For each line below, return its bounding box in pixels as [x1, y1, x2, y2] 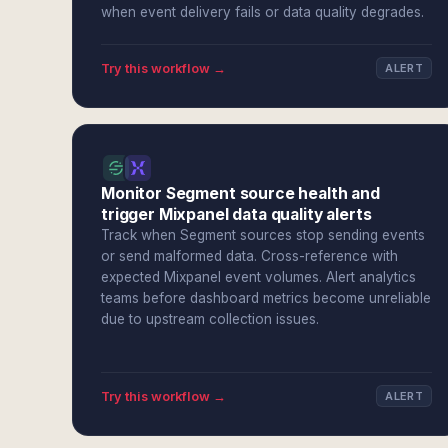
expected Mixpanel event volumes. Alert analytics [101, 269, 416, 285]
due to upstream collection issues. [101, 311, 319, 327]
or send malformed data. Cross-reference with [101, 248, 398, 264]
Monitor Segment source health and [101, 184, 380, 203]
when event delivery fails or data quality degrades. [101, 4, 424, 20]
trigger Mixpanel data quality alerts [101, 205, 372, 224]
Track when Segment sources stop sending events [101, 227, 425, 243]
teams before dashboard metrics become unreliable [101, 290, 431, 306]
